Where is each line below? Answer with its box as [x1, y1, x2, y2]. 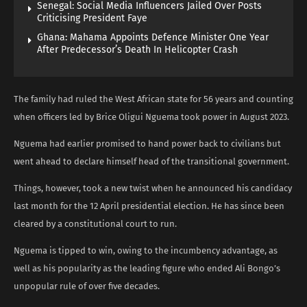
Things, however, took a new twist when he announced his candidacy [14, 182, 292, 193]
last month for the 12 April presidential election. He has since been [14, 200, 284, 211]
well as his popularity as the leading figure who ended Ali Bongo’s [14, 262, 280, 273]
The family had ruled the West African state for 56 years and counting [14, 93, 293, 104]
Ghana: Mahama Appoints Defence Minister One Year [37, 31, 269, 43]
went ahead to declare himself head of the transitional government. [14, 156, 289, 167]
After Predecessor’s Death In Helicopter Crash [37, 43, 238, 56]
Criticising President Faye [37, 12, 147, 24]
